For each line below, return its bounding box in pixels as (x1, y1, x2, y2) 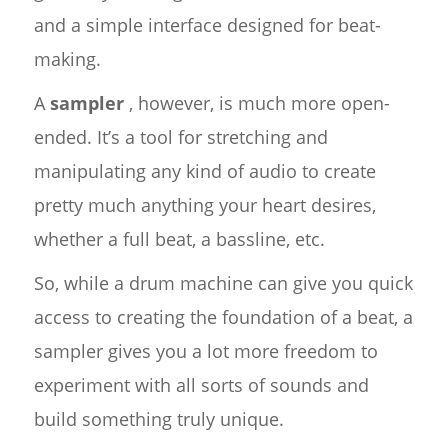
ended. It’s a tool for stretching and (33, 124, 328, 149)
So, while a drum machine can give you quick (33, 270, 413, 295)
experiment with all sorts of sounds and (33, 372, 369, 397)
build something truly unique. (33, 406, 284, 431)
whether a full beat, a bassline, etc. (33, 226, 325, 251)
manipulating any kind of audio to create (33, 158, 376, 183)
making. (33, 46, 101, 71)
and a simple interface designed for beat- (33, 12, 381, 37)
